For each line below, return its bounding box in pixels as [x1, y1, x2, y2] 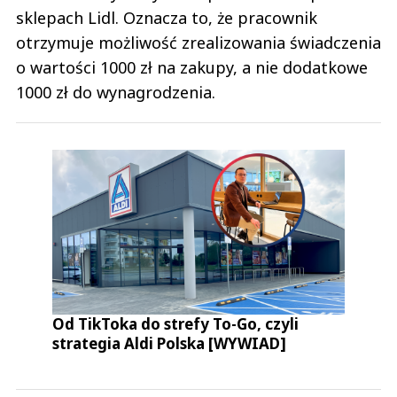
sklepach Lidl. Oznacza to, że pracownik [16, 7, 317, 29]
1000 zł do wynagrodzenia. [16, 82, 215, 104]
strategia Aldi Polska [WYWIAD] [52, 332, 287, 354]
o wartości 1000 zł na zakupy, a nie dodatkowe [16, 57, 368, 79]
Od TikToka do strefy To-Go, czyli [52, 313, 300, 334]
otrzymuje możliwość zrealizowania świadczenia [16, 32, 381, 54]
